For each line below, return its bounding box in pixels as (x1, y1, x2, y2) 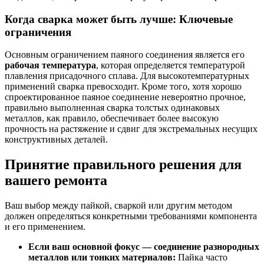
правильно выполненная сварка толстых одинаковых (5, 103, 220, 113)
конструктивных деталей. (5, 134, 108, 145)
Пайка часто (176, 252, 227, 263)
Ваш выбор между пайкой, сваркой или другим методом (5, 200, 232, 211)
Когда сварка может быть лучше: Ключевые (5, 12, 233, 25)
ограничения (5, 25, 71, 38)
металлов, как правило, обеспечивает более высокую (5, 113, 219, 124)
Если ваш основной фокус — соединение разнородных (28, 242, 259, 252)
